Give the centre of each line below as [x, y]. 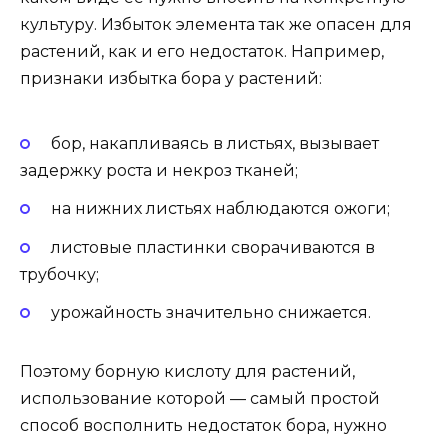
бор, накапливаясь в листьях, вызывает [214, 144]
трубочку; [59, 274]
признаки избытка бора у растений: [171, 78]
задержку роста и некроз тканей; [159, 171]
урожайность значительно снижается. [210, 312]
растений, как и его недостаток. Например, [202, 51]
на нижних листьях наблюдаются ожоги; [220, 209]
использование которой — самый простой [200, 398]
